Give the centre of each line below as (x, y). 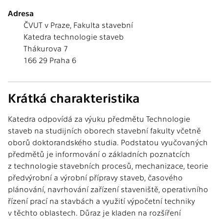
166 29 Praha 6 (50, 60)
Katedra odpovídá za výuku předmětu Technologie (99, 119)
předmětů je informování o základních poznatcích (99, 154)
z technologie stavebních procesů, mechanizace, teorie (108, 165)
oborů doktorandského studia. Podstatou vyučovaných (108, 142)
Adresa (21, 13)
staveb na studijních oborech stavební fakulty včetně (104, 130)
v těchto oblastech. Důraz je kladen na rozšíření (94, 212)
